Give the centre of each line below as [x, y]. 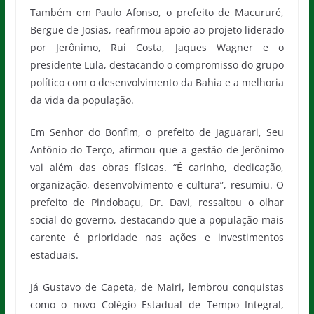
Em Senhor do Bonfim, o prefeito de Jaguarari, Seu [157, 132]
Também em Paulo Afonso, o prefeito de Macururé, [157, 13]
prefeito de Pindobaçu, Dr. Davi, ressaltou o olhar [157, 203]
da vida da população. [82, 100]
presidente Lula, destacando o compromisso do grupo [157, 65]
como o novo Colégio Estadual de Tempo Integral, [157, 305]
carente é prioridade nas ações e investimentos [157, 238]
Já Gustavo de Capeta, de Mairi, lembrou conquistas [157, 287]
